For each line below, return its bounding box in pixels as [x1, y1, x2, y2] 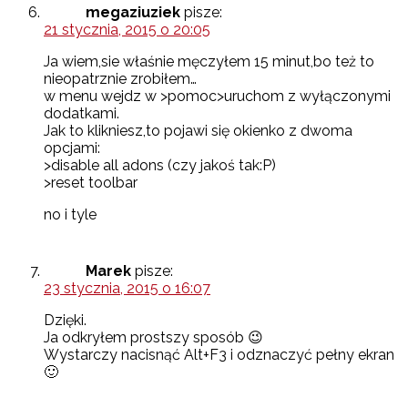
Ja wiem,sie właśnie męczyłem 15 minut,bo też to [44, 53, 374, 71]
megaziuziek [86, 4, 180, 22]
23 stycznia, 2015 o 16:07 [44, 280, 210, 298]
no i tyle [44, 206, 97, 224]
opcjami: [44, 139, 100, 158]
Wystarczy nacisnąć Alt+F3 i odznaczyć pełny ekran [44, 346, 394, 364]
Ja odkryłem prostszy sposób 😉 [44, 329, 263, 347]
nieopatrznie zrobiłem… [44, 70, 197, 88]
